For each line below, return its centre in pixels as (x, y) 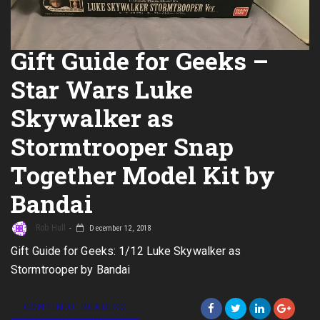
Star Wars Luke (102, 89)
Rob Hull (50, 228)
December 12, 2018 (119, 229)
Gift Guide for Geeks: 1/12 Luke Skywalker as (126, 251)
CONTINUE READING (75, 306)
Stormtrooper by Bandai (71, 270)
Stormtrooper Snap (122, 146)
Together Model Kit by (143, 175)
